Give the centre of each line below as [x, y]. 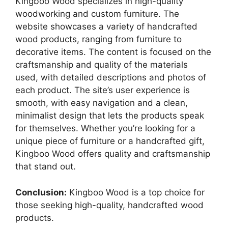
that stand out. [46, 167]
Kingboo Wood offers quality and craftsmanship [113, 154]
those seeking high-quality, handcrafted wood [109, 205]
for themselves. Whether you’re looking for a [105, 129]
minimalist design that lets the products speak [110, 116]
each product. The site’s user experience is [103, 90]
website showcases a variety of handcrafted [106, 27]
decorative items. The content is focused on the [113, 52]
